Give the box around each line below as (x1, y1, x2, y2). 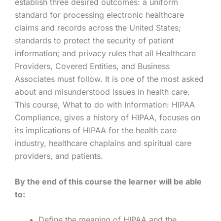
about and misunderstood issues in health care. (15, 87, 190, 97)
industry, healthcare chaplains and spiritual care (15, 138, 191, 148)
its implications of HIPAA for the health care (15, 125, 177, 136)
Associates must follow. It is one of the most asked (15, 74, 204, 84)
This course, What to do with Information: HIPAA (15, 100, 195, 110)
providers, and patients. (15, 151, 103, 161)
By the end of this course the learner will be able (15, 176, 202, 186)
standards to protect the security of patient (15, 36, 174, 46)
